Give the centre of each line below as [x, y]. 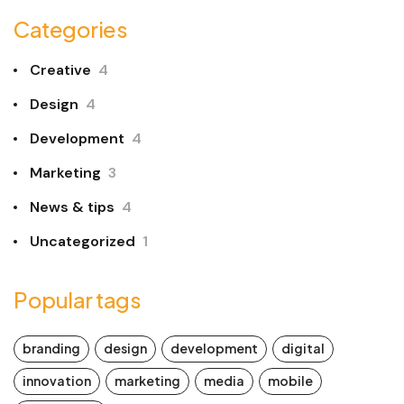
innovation [57, 381]
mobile [290, 381]
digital [303, 349]
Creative [60, 70]
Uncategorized [83, 242]
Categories [71, 29]
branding [51, 349]
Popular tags [78, 300]
